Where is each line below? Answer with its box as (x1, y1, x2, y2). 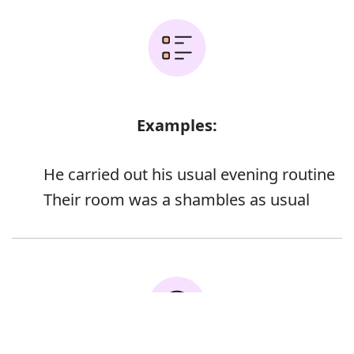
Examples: (137, 115, 217, 137)
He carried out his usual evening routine (43, 164, 335, 186)
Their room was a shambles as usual (43, 189, 310, 211)
